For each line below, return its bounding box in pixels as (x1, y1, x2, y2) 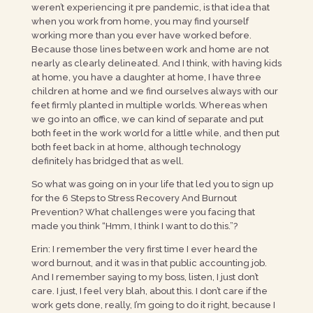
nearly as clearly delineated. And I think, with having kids (31, 58, 282, 68)
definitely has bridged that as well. (31, 156, 186, 166)
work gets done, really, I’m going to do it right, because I (31, 300, 275, 310)
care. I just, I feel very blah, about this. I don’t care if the (31, 286, 268, 296)
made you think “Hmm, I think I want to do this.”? (31, 221, 238, 231)
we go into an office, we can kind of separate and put (31, 114, 263, 124)
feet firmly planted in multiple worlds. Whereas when (31, 100, 268, 110)
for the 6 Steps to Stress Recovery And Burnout (31, 193, 237, 203)
